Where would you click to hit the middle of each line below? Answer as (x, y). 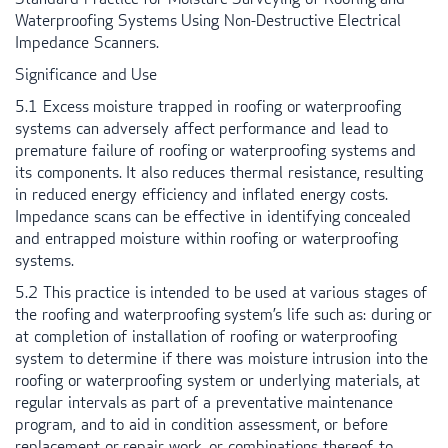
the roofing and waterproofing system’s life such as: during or (224, 314)
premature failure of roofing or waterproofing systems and (216, 150)
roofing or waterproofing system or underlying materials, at (218, 380)
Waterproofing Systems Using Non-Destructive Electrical (208, 20)
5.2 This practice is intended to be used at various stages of (221, 292)
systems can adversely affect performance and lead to (202, 128)
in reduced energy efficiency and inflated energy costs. (202, 194)
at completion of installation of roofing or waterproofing (206, 336)
